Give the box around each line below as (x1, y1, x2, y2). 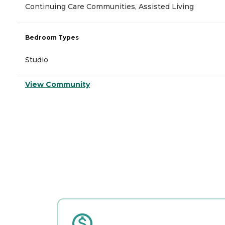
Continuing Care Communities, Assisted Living (25, 2, 194, 12)
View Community (25, 80, 90, 89)
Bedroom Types (25, 34, 79, 42)
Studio (25, 55, 48, 65)
